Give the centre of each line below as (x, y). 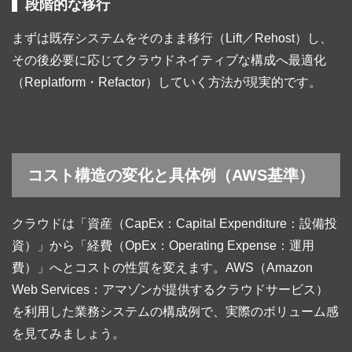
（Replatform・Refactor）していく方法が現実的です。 (167, 82)
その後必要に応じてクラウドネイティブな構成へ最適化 (169, 60)
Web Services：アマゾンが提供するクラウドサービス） (170, 290)
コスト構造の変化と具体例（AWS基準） (171, 176)
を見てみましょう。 (68, 334)
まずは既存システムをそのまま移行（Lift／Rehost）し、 (172, 38)
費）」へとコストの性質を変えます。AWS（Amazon (162, 268)
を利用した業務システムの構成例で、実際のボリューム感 (175, 312)
